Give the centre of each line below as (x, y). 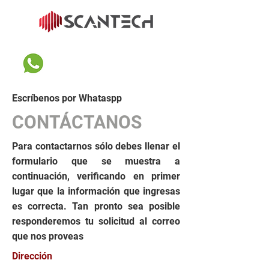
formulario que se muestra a (96, 161)
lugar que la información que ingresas (96, 191)
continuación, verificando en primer (96, 176)
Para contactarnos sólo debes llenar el (96, 146)
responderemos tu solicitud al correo (96, 221)
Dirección (32, 256)
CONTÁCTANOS (77, 122)
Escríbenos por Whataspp (67, 98)
